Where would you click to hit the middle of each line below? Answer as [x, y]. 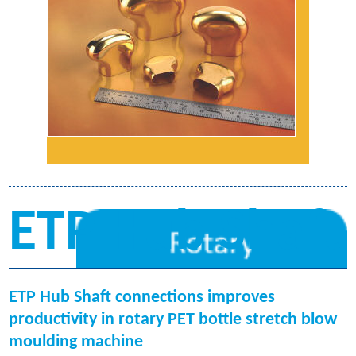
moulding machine [76, 342]
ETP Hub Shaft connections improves [142, 297]
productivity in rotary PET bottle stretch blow [173, 319]
